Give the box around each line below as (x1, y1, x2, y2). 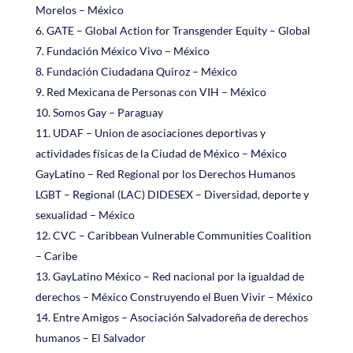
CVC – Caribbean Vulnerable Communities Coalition (52, 228, 311, 242)
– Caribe (35, 248, 77, 262)
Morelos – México (35, 2, 124, 17)
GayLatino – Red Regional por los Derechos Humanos (35, 166, 295, 180)
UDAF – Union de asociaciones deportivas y (52, 125, 266, 139)
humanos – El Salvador (35, 330, 146, 344)
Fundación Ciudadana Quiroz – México (46, 64, 237, 78)
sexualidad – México (35, 207, 135, 221)
